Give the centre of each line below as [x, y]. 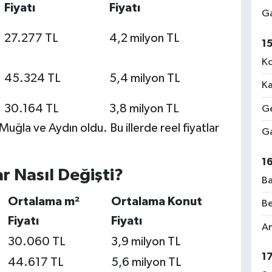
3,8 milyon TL [144, 109]
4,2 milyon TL [144, 39]
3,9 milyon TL [146, 241]
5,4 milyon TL [144, 79]
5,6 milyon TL [146, 262]
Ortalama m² [43, 201]
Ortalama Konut [156, 201]
